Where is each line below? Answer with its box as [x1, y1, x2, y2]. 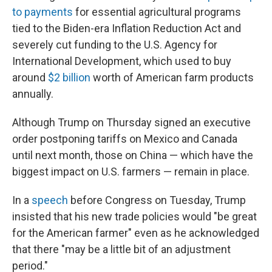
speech [32, 194, 68, 206]
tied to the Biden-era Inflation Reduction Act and [12, 22, 241, 35]
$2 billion [48, 71, 90, 84]
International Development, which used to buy [12, 55, 231, 67]
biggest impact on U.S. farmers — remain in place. [12, 165, 250, 178]
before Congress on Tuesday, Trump [68, 194, 246, 206]
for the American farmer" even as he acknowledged [12, 226, 259, 239]
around [12, 71, 48, 84]
